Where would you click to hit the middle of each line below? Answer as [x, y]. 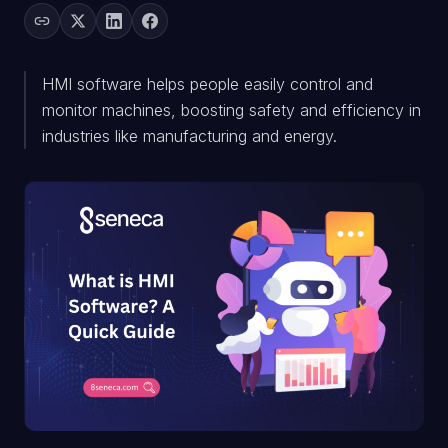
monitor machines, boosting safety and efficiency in [231, 110]
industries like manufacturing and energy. [189, 136]
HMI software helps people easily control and [207, 84]
